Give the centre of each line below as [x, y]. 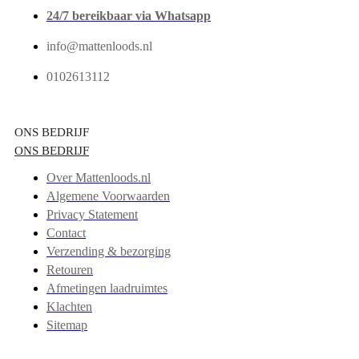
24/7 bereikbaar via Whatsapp [129, 15]
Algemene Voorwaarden [108, 196]
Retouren [70, 269]
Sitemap [67, 325]
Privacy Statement [92, 214]
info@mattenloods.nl [99, 46]
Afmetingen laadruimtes [107, 288]
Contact [66, 232]
